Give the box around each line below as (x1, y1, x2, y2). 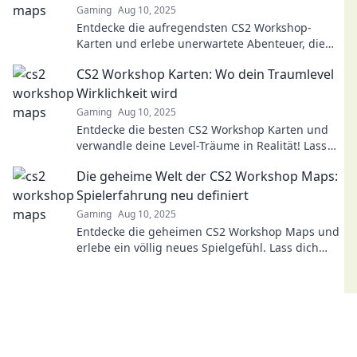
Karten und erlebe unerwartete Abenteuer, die (76, 36, 325, 51)
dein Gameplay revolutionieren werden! (76, 52, 289, 67)
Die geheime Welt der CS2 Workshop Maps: (76, 167, 338, 185)
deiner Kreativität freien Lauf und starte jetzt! (76, 154, 320, 169)
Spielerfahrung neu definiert (76, 186, 249, 204)
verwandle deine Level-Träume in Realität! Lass (76, 138, 328, 153)
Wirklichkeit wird (76, 84, 178, 102)
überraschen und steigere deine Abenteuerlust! (76, 256, 333, 271)
